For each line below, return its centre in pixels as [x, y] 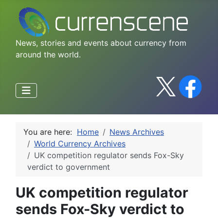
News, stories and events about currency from [101, 43]
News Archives [137, 132]
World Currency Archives [80, 143]
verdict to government [69, 167]
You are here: [50, 132]
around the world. [48, 54]
